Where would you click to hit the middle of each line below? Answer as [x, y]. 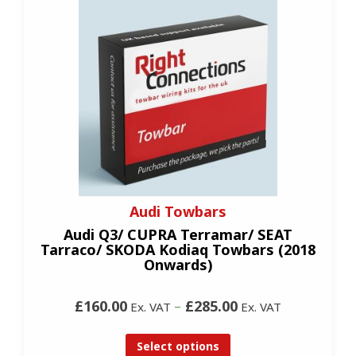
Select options [178, 346]
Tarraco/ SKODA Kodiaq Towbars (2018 [178, 250]
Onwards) [178, 265]
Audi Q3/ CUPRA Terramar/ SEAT [178, 235]
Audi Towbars [178, 212]
